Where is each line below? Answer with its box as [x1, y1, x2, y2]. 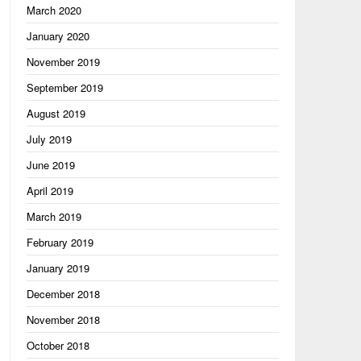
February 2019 [26, 234, 93, 250]
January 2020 [26, 28, 89, 44]
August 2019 [26, 106, 85, 121]
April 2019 [26, 183, 73, 198]
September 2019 [26, 80, 103, 95]
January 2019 [26, 260, 89, 276]
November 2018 [26, 312, 100, 327]
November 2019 [26, 54, 100, 69]
